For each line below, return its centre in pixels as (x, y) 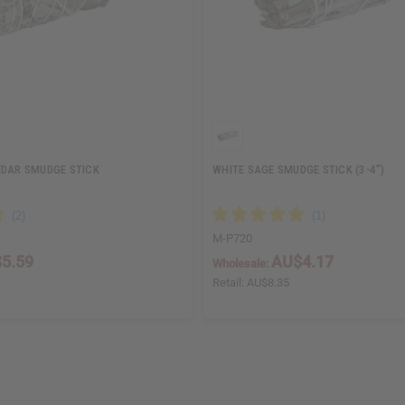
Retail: (230, 282)
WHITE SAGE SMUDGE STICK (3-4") (299, 169)
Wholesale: (242, 263)
